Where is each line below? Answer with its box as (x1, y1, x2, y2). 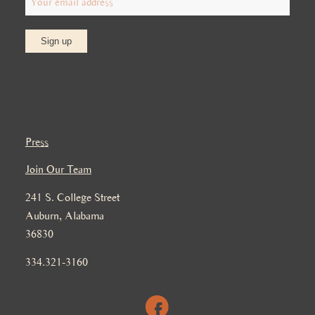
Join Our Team (25, 162, 91, 176)
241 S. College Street (25, 190, 120, 204)
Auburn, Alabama (25, 208, 104, 222)
